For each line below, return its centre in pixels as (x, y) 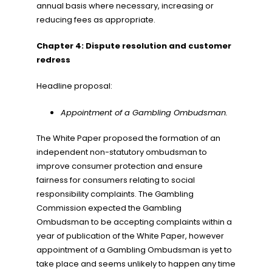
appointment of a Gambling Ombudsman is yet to (134, 250)
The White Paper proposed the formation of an (128, 138)
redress (53, 60)
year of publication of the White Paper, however (130, 236)
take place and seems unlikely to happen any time (136, 264)
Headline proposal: (74, 86)
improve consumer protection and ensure (120, 166)
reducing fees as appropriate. (96, 20)
